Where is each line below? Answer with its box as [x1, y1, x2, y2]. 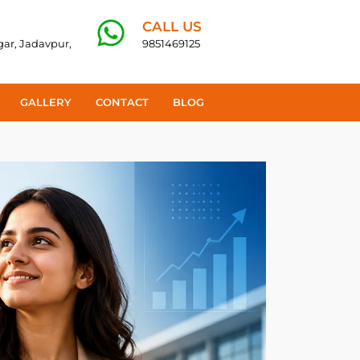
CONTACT [96, 96, 149, 108]
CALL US [141, 18, 202, 35]
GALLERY [20, 96, 72, 108]
